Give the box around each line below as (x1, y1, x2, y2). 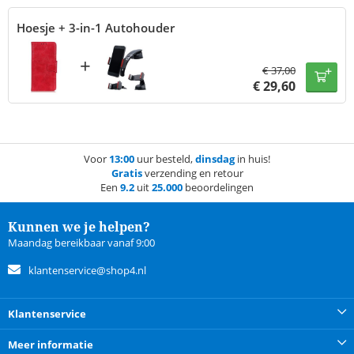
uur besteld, (134, 152, 195, 167)
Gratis (111, 166, 142, 181)
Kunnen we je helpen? (8, 218, 150, 236)
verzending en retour (141, 166, 243, 181)
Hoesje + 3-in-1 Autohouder (17, 20, 175, 36)
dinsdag (195, 152, 235, 167)
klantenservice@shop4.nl (28, 263, 146, 278)
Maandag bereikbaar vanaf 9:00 (8, 235, 155, 250)
